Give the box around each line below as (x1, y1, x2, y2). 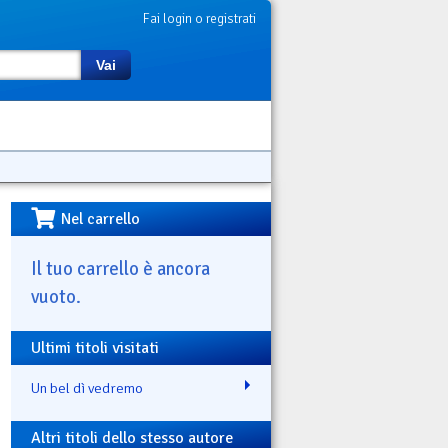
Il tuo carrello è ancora (31, 256, 210, 280)
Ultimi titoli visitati (31, 337, 159, 358)
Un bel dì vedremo (31, 378, 143, 397)
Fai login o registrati (143, 10, 256, 27)
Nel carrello (61, 209, 141, 229)
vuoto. (31, 284, 81, 308)
